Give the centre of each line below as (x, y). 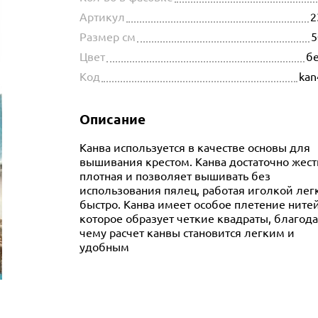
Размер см (108, 37)
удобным (104, 247)
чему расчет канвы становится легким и (187, 232)
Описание (113, 119)
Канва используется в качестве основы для (195, 147)
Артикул (102, 17)
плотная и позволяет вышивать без (175, 176)
